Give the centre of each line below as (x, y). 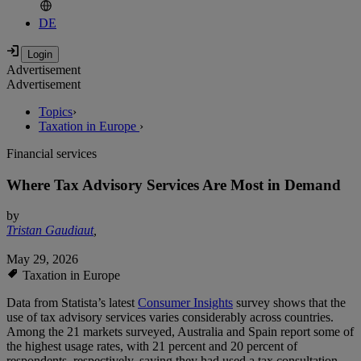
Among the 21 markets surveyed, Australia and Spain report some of (180, 332)
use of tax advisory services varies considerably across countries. (170, 317)
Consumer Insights (185, 303)
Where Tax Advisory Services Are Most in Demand (174, 185)
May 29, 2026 (42, 259)
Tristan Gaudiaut (50, 230)
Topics (56, 112)
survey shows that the (289, 303)
